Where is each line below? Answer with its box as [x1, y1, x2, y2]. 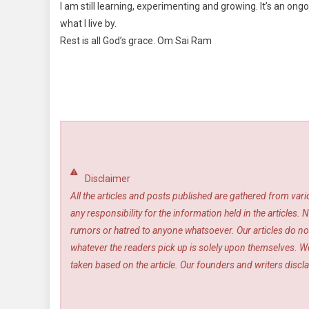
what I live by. [60, 17, 117, 29]
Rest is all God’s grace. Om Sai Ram [60, 34, 212, 46]
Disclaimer [85, 172, 131, 184]
